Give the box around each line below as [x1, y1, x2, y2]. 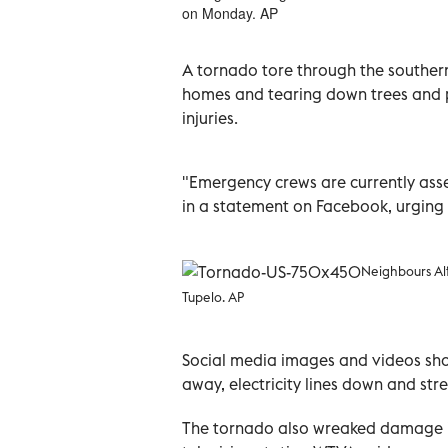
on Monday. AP [182, 2, 278, 23]
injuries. [182, 107, 238, 128]
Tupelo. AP [182, 288, 244, 305]
